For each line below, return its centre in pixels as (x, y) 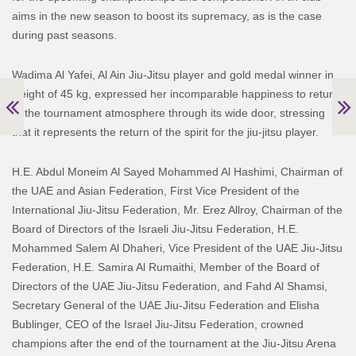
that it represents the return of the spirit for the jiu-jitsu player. (165, 132)
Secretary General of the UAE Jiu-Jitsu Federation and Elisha (166, 305)
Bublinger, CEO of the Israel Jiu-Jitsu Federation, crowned (158, 324)
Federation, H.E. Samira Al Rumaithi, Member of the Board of (166, 267)
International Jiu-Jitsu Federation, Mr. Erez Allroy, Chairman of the (177, 209)
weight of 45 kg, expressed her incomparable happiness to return (176, 93)
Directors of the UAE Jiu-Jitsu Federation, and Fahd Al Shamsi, (170, 286)
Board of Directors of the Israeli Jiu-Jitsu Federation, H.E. (155, 228)
